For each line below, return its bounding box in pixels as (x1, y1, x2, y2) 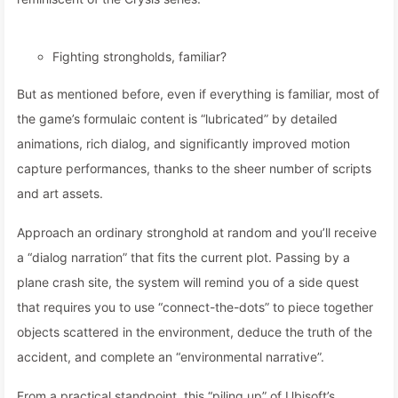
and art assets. (17, 186, 103, 201)
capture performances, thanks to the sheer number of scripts (17, 161, 371, 176)
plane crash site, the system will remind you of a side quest (17, 275, 359, 290)
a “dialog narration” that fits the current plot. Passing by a (17, 250, 350, 265)
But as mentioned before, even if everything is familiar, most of (17, 86, 379, 101)
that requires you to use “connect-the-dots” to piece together (17, 299, 373, 314)
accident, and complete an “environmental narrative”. (17, 349, 324, 364)
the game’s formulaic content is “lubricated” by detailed (17, 111, 338, 126)
